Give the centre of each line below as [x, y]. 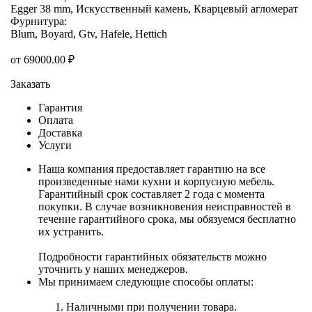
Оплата [56, 120]
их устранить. [71, 232]
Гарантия [60, 108]
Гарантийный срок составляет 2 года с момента [151, 194]
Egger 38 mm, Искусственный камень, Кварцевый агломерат [154, 9]
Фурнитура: [39, 22]
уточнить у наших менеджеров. [113, 270]
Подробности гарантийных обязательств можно [153, 257]
